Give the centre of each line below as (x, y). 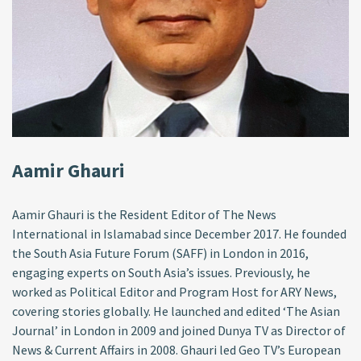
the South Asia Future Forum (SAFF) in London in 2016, (160, 253)
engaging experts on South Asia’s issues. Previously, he (161, 272)
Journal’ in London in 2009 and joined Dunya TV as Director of (179, 330)
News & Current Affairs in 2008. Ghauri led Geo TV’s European (176, 349)
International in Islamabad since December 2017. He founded (179, 233)
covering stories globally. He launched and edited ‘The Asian (176, 311)
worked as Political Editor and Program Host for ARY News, (174, 291)
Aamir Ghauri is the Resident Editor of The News (144, 214)
